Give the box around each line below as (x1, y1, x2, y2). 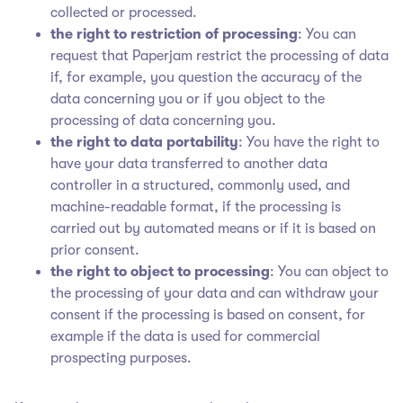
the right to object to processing (50, 263, 270, 280)
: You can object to (270, 263, 389, 280)
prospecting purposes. (50, 349, 192, 366)
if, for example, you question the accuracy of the (50, 68, 362, 85)
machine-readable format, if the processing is (50, 198, 341, 215)
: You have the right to (238, 133, 380, 150)
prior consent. (50, 241, 139, 258)
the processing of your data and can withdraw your (50, 284, 379, 301)
